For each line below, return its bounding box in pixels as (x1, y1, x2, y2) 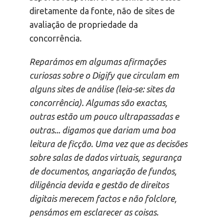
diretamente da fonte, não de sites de (29, 6, 175, 16)
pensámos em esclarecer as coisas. (29, 207, 158, 218)
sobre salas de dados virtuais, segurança (29, 153, 181, 163)
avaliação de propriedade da (29, 20, 138, 30)
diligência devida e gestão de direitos (29, 180, 169, 190)
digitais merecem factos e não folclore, (29, 194, 176, 204)
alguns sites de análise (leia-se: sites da (29, 84, 175, 94)
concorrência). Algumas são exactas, (29, 98, 167, 108)
